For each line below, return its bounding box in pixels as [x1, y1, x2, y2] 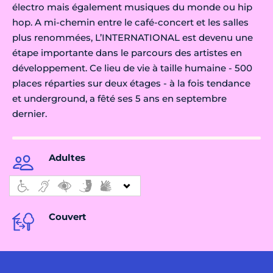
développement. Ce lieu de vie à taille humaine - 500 [12, 62, 252, 74]
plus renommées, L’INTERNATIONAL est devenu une [12, 32, 253, 44]
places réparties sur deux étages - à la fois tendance [12, 77, 250, 90]
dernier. [12, 108, 47, 120]
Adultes [49, 152, 85, 164]
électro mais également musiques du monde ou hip [12, 1, 252, 13]
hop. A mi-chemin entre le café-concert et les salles [12, 16, 249, 29]
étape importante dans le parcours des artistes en [12, 47, 242, 59]
